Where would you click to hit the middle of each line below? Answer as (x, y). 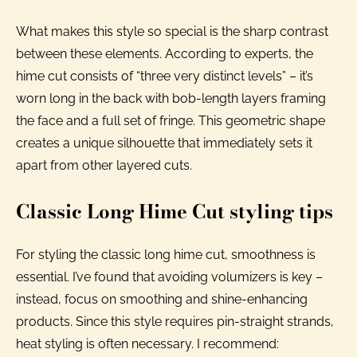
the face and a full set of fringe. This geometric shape (171, 120)
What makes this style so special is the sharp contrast (172, 31)
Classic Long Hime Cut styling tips (175, 211)
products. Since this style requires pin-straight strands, (175, 321)
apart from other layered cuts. (104, 165)
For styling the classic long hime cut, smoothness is (166, 254)
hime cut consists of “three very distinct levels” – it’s (165, 76)
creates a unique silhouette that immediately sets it (164, 143)
